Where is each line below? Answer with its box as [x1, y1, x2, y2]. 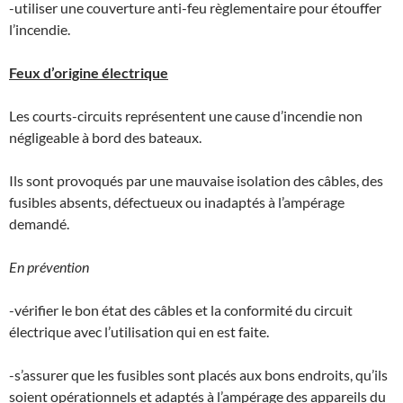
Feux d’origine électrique [9, 63, 168, 81]
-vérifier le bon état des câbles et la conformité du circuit [9, 300, 353, 318]
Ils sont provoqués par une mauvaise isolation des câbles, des [9, 171, 383, 189]
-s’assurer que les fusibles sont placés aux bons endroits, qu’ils [9, 365, 388, 383]
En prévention [9, 257, 89, 275]
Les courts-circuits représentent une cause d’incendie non [9, 106, 363, 124]
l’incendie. [9, 20, 70, 38]
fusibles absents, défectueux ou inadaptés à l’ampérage [9, 193, 345, 210]
